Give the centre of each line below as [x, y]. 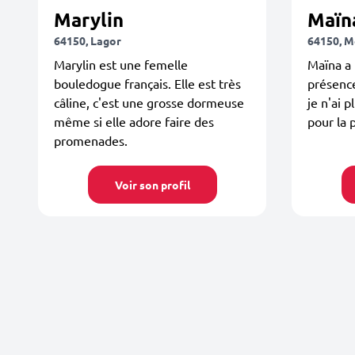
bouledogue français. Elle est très [147, 83]
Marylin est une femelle [121, 64]
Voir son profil [152, 185]
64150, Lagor [88, 40]
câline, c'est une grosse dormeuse [149, 102]
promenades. [91, 140]
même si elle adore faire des [134, 121]
